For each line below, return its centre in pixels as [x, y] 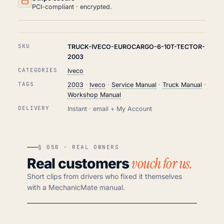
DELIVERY [34, 108]
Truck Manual [182, 84]
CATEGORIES [38, 70]
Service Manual [134, 84]
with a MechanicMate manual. [76, 187]
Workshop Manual [94, 94]
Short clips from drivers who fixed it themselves [104, 176]
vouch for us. [162, 163]
